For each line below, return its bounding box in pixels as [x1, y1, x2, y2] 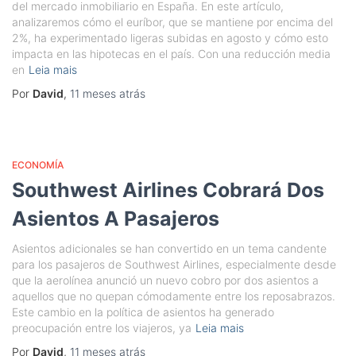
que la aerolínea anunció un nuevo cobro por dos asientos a [12, 273, 319, 287]
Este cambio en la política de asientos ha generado [12, 305, 274, 319]
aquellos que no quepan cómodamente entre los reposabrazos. [12, 289, 335, 303]
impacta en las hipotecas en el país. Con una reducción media [12, 47, 331, 60]
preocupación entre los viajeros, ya [12, 321, 192, 335]
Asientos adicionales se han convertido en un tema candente [12, 242, 327, 255]
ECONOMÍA [12, 159, 64, 171]
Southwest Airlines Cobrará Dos [12, 178, 324, 202]
